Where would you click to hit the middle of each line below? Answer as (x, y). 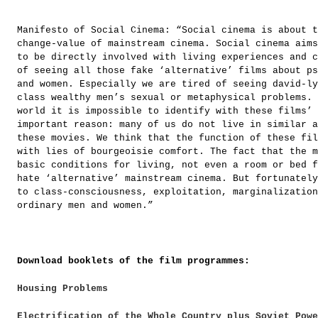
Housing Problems (62, 289)
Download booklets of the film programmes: (136, 261)
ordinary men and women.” (85, 206)
